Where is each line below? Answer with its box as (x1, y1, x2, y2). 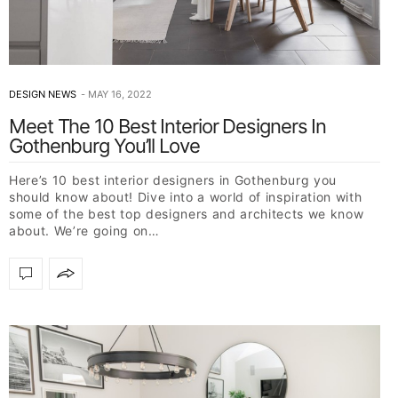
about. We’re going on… (9, 222, 160, 238)
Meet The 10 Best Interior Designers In (9, 114, 327, 138)
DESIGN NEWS (9, 87, 76, 100)
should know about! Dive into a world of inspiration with (9, 188, 362, 204)
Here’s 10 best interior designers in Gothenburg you (9, 171, 337, 187)
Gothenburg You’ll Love (9, 133, 200, 157)
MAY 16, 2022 (88, 87, 152, 100)
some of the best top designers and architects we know (9, 205, 364, 221)
